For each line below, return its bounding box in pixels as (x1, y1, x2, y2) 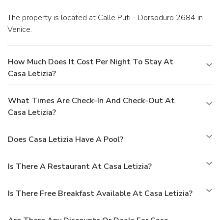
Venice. (7, 24, 32, 35)
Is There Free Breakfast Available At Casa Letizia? (8, 188, 192, 199)
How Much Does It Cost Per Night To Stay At (8, 56, 173, 67)
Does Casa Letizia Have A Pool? (8, 134, 123, 145)
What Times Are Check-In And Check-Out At (8, 95, 175, 106)
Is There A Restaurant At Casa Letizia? (8, 161, 152, 172)
